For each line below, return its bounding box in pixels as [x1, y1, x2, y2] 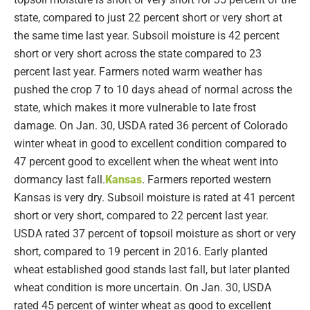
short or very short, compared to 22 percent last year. [14, 208, 268, 222]
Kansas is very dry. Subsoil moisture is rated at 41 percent [14, 190, 295, 204]
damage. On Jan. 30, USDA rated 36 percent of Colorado [14, 118, 288, 132]
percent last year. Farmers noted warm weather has [14, 64, 262, 78]
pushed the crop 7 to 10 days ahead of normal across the [14, 82, 292, 96]
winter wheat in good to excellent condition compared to [14, 136, 286, 150]
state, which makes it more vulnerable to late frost [14, 100, 256, 114]
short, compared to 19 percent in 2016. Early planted [14, 244, 268, 258]
